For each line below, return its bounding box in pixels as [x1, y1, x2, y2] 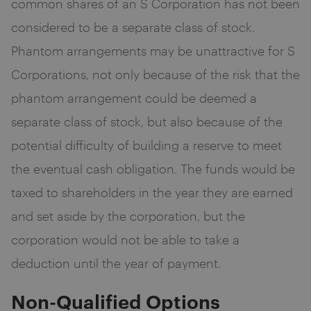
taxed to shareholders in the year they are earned [11, 183, 293, 201]
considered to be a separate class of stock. [11, 18, 255, 35]
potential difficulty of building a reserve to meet [11, 136, 282, 153]
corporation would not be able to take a [11, 230, 239, 248]
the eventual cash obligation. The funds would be [11, 160, 295, 177]
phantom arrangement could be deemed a [11, 89, 257, 106]
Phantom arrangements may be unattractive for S [11, 42, 295, 59]
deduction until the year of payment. [11, 254, 221, 271]
